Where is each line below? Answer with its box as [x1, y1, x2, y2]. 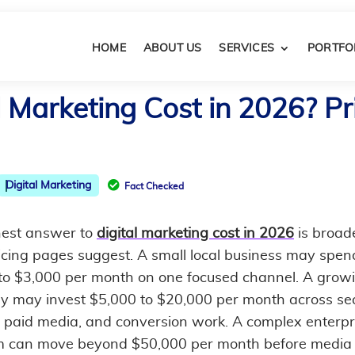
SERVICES [219, 42, 274, 54]
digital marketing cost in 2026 [97, 226, 294, 241]
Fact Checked [124, 181, 184, 191]
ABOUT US [143, 42, 202, 54]
